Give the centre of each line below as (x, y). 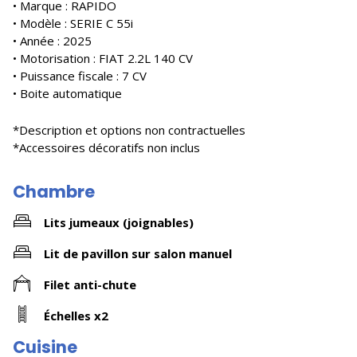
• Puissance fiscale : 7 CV (80, 76)
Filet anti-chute (90, 284)
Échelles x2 (76, 315)
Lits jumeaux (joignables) (119, 222)
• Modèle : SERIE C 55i (73, 23)
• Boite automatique (67, 93)
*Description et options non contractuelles (129, 130)
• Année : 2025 (52, 41)
